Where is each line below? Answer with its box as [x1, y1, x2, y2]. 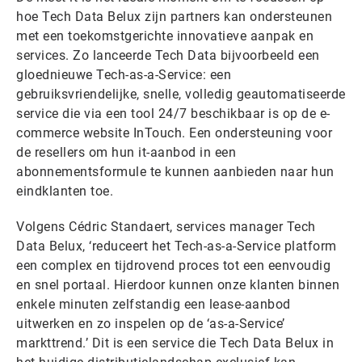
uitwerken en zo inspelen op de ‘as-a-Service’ [16, 316, 285, 332]
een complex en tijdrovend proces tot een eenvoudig [16, 258, 330, 274]
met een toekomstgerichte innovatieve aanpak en [16, 28, 314, 44]
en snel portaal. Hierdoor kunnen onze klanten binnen [16, 277, 339, 293]
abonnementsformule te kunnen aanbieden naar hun [16, 164, 335, 180]
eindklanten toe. [16, 183, 117, 200]
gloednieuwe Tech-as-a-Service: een [16, 67, 231, 83]
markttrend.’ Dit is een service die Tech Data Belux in [16, 335, 334, 351]
